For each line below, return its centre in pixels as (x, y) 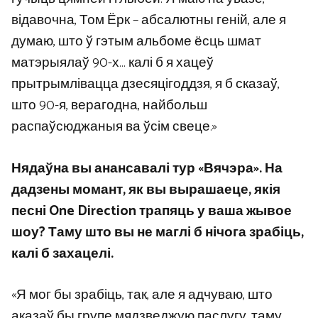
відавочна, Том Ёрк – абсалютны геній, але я (149, 21)
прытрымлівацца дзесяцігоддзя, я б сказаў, (146, 84)
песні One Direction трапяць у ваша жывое (152, 211)
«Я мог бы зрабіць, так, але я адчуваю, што (142, 295)
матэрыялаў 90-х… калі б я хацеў (113, 63)
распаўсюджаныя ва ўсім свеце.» (114, 127)
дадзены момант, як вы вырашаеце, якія (146, 190)
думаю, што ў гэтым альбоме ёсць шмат (136, 42)
